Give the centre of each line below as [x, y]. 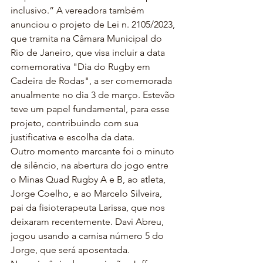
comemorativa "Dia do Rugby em [82, 67]
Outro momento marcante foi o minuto [94, 151]
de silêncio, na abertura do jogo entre [91, 165]
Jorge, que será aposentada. [70, 250]
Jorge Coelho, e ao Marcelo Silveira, [87, 193]
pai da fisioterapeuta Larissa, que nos [89, 208]
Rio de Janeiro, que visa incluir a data [89, 53]
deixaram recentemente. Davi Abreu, [88, 222]
